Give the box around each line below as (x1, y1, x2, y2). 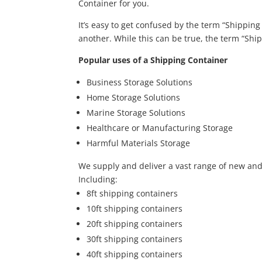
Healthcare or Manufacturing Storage (87, 122, 233, 134)
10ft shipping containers (87, 203, 183, 215)
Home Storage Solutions (87, 92, 181, 104)
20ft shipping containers (87, 218, 183, 230)
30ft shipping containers (87, 233, 183, 245)
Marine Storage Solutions (87, 107, 186, 119)
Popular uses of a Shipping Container (78, 54, 228, 66)
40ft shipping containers (87, 249, 183, 260)
